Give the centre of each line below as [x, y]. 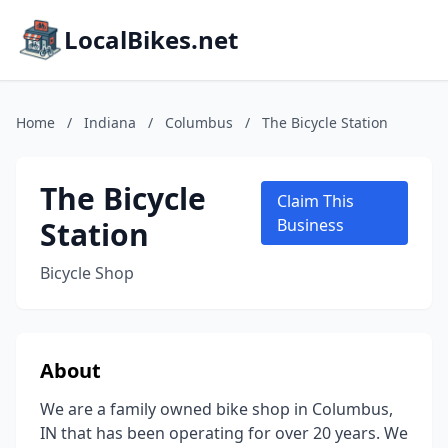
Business [310, 225]
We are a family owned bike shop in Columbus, [216, 409]
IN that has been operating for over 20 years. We [224, 433]
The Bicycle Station [325, 122]
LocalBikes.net [151, 39]
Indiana [110, 122]
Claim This [315, 201]
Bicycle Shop [87, 273]
